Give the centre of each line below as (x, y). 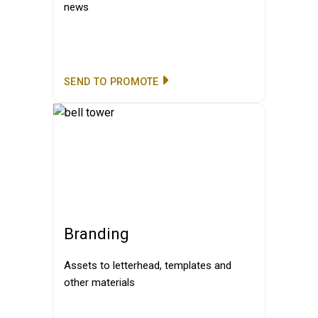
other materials (99, 283)
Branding (97, 234)
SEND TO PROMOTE (111, 82)
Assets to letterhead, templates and (148, 265)
